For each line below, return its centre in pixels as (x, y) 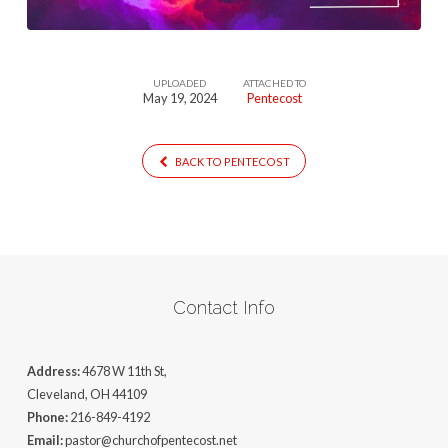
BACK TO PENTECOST (231, 162)
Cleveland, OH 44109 (86, 394)
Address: (54, 371)
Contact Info (223, 308)
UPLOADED (179, 82)
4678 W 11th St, (124, 371)
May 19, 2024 (179, 97)
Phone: (47, 417)
